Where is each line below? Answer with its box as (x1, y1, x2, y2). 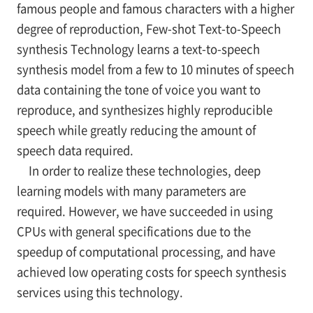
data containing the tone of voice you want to (16, 81, 261, 99)
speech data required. (16, 142, 133, 159)
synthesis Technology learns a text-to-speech (16, 41, 260, 58)
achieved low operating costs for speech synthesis (16, 263, 286, 281)
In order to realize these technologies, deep (16, 162, 261, 180)
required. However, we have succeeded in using (16, 203, 272, 220)
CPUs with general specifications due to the (16, 223, 251, 240)
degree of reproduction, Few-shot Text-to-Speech (16, 20, 281, 38)
